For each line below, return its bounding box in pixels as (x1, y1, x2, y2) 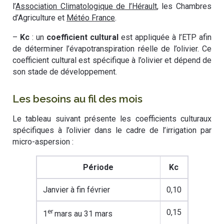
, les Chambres (156, 1, 212, 11)
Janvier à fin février (42, 185, 110, 195)
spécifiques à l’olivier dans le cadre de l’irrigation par (12, 125, 211, 135)
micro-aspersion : (12, 137, 73, 147)
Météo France (66, 13, 115, 23)
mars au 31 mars (54, 209, 112, 219)
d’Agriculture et (12, 13, 66, 23)
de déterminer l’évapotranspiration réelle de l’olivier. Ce (12, 44, 211, 54)
